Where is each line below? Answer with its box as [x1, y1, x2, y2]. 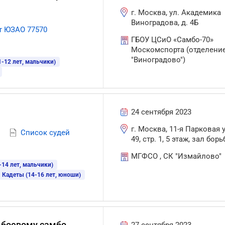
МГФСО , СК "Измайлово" [131, 152, 222, 161]
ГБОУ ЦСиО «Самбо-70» [131, 35, 214, 44]
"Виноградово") [131, 55, 186, 64]
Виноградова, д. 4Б [131, 18, 199, 27]
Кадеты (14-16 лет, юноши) [2, 171, 81, 178]
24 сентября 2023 [131, 107, 192, 117]
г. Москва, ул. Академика [131, 8, 221, 17]
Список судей [21, 128, 70, 137]
